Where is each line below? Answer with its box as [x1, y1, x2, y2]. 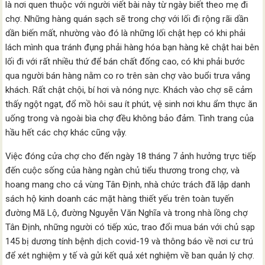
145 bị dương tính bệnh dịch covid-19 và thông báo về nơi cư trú [5, 236, 254, 247]
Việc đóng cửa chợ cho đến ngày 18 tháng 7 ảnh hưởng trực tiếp [5, 151, 257, 161]
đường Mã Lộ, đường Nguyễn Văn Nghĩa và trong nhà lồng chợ [5, 208, 248, 218]
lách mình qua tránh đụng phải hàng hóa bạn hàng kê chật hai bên [5, 42, 260, 53]
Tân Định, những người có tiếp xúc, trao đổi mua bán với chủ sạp [5, 222, 256, 232]
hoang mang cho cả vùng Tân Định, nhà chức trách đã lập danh [5, 179, 251, 190]
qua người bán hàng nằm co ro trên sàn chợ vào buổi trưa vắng [5, 70, 251, 81]
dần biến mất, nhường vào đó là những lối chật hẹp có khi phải [5, 28, 246, 38]
